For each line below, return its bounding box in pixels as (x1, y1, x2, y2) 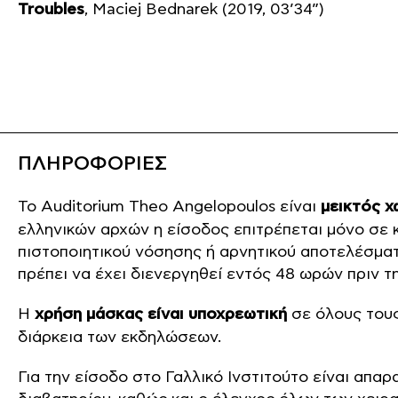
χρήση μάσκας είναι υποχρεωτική (35, 305, 287, 324)
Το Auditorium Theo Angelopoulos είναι (18, 197, 321, 216)
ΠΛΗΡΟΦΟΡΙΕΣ (18, 152, 167, 176)
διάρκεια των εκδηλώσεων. (18, 328, 221, 346)
